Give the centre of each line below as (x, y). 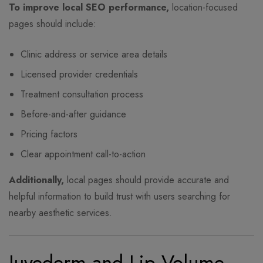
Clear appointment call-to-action (83, 154)
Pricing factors (49, 134)
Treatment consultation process (82, 95)
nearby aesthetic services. (60, 213)
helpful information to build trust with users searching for (119, 197)
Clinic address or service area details (94, 55)
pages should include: (53, 24)
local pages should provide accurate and (146, 180)
